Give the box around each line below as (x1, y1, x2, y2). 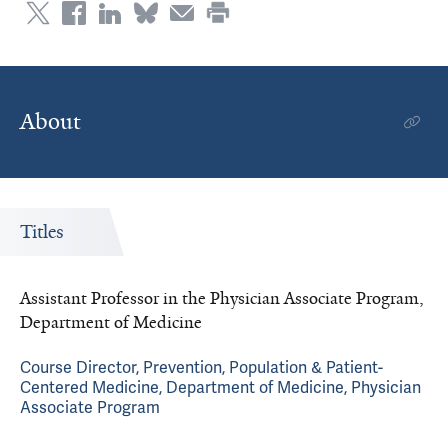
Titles (20, 220, 64, 244)
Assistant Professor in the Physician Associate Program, (20, 287, 424, 309)
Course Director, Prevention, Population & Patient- (20, 357, 383, 378)
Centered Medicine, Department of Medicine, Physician (20, 377, 421, 398)
